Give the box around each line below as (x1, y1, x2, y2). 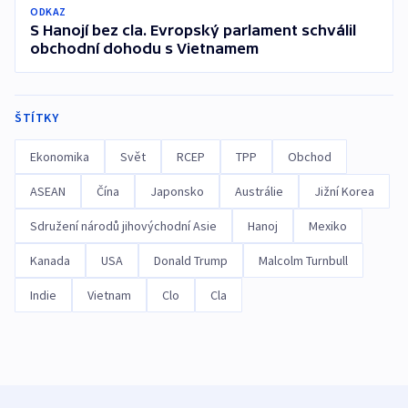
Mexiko (309, 218, 347, 235)
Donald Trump (154, 252, 228, 270)
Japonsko (150, 183, 204, 200)
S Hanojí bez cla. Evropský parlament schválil (30, 22, 356, 39)
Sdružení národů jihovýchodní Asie (30, 218, 217, 235)
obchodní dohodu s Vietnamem (30, 40, 259, 57)
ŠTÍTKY (15, 109, 58, 127)
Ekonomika (30, 148, 89, 166)
